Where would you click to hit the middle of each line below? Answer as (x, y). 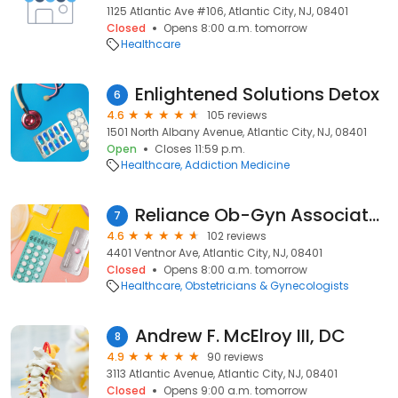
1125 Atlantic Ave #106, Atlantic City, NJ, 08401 (227, 11)
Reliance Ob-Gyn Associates (374, 215)
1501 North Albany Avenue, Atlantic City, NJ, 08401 (237, 132)
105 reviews (237, 115)
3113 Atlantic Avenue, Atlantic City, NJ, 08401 (222, 374)
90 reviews (235, 357)
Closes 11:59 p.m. (200, 149)
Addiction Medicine (237, 165)
